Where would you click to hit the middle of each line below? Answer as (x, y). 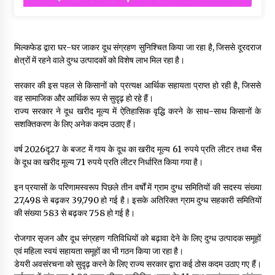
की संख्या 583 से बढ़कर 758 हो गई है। (74, 213)
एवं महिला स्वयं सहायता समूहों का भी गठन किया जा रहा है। (99, 251)
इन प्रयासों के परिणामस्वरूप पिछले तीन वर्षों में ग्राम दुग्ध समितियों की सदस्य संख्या (137, 187)
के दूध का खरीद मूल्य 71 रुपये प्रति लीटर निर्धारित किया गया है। (108, 162)
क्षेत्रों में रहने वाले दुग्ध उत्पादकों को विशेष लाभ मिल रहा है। (99, 60)
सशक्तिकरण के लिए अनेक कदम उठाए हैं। (75, 124)
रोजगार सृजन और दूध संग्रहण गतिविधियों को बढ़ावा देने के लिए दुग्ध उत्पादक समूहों (137, 238)
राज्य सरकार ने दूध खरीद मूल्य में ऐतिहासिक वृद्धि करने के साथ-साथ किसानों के (137, 111)
